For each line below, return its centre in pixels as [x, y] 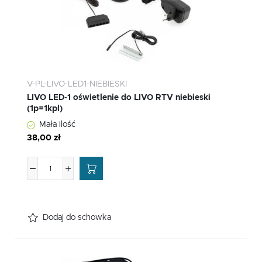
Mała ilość [57, 125]
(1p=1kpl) [45, 109]
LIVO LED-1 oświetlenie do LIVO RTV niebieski [119, 98]
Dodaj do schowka [77, 218]
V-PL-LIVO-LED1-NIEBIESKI [77, 85]
